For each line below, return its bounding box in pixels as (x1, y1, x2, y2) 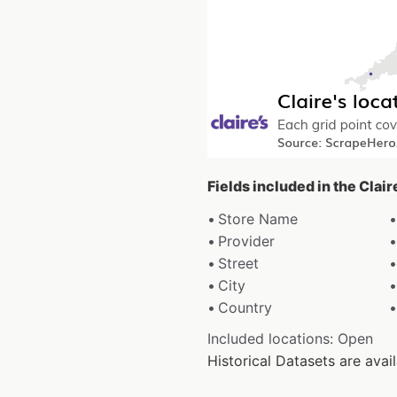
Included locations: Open (207, 329, 373, 347)
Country (218, 298, 272, 316)
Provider (218, 231, 275, 250)
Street (218, 253, 259, 272)
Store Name (218, 209, 298, 228)
